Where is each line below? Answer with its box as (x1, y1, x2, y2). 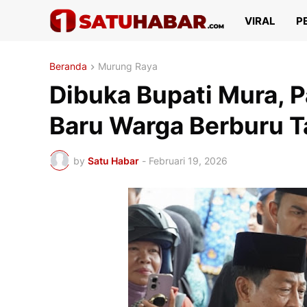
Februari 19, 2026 (149, 154, 228, 167)
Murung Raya (98, 60, 158, 72)
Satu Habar (88, 154, 139, 167)
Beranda (49, 60, 87, 72)
